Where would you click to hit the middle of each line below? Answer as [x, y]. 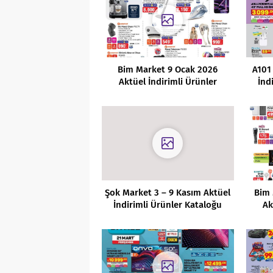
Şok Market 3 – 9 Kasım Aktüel [168, 192]
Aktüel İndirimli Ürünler [168, 81]
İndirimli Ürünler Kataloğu [168, 204]
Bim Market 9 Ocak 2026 [168, 69]
